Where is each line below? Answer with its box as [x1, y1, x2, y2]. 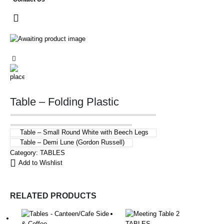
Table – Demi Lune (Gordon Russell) [20, 138, 124, 146]
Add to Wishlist [18, 158, 62, 166]
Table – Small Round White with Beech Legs [20, 128, 148, 136]
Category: [10, 148, 40, 156]
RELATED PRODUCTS [10, 191, 96, 200]
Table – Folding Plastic [10, 95, 119, 108]
